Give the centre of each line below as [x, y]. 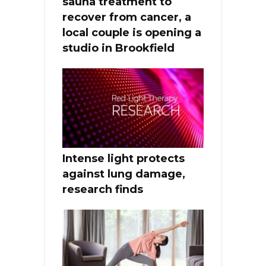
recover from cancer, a [127, 17]
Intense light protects [123, 158]
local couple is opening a [132, 32]
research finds [103, 189]
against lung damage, [124, 174]
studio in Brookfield [118, 48]
